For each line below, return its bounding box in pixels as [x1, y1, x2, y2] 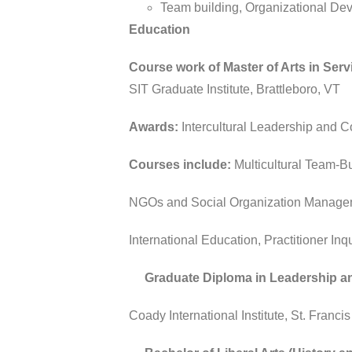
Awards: [129, 119, 182, 134]
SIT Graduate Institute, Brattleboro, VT [129, 82, 341, 96]
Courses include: [129, 157, 232, 171]
